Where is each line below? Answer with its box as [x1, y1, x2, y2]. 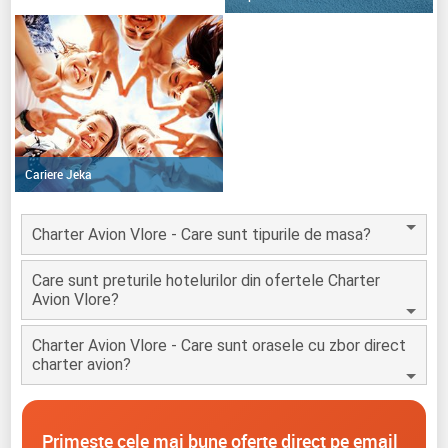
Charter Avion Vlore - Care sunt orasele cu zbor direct [32, 335, 407, 355]
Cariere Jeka [25, 165, 93, 182]
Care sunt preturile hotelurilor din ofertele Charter [32, 270, 381, 290]
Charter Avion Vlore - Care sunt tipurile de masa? [32, 224, 372, 244]
